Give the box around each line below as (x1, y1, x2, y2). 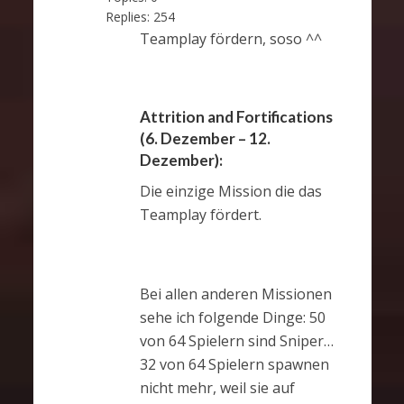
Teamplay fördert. (139, 205, 262, 225)
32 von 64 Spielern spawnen (139, 353, 329, 374)
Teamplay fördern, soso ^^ (139, 29, 322, 50)
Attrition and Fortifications (139, 107, 333, 127)
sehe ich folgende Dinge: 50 (139, 307, 326, 327)
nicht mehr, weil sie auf (139, 377, 295, 398)
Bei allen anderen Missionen (139, 283, 332, 304)
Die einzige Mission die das (139, 181, 322, 202)
